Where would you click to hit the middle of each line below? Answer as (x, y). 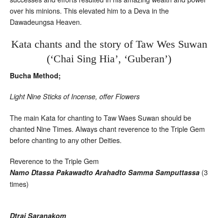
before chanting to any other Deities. (66, 140)
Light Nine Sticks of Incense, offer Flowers (75, 96)
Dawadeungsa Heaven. (46, 21)
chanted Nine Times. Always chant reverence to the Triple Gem (107, 128)
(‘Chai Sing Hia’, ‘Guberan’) (109, 58)
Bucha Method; (35, 75)
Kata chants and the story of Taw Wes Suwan (109, 44)
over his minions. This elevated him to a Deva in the (89, 10)
